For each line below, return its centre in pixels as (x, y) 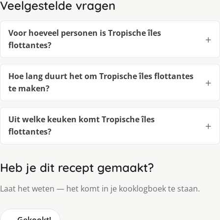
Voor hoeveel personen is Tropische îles (85, 33)
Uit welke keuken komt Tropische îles (82, 120)
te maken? (29, 89)
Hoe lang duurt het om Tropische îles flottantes (101, 76)
